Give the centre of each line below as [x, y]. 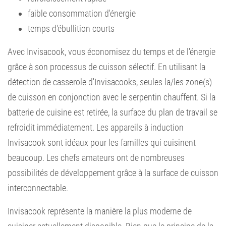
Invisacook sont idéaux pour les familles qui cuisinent [102, 143]
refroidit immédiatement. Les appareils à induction [96, 127]
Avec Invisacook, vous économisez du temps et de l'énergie [111, 52]
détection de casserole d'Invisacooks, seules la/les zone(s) [110, 82]
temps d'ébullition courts [71, 29]
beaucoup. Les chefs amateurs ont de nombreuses [96, 158]
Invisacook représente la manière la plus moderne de [100, 211]
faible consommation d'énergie [82, 13]
